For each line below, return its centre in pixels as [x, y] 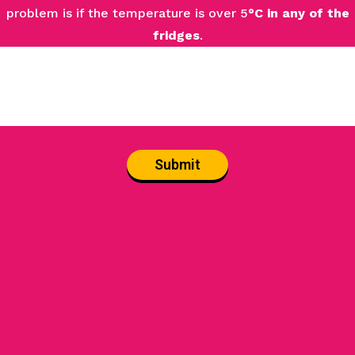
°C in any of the [298, 13]
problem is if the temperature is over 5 [127, 13]
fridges [176, 35]
